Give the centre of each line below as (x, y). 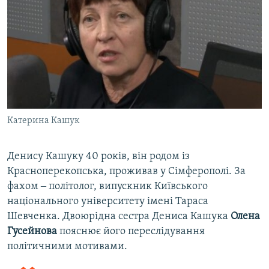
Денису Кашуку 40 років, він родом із (98, 157)
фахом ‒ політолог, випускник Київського (107, 187)
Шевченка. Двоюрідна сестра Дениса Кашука (119, 217)
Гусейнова (33, 232)
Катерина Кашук (44, 121)
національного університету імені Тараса (108, 202)
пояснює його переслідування (132, 232)
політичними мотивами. (67, 247)
